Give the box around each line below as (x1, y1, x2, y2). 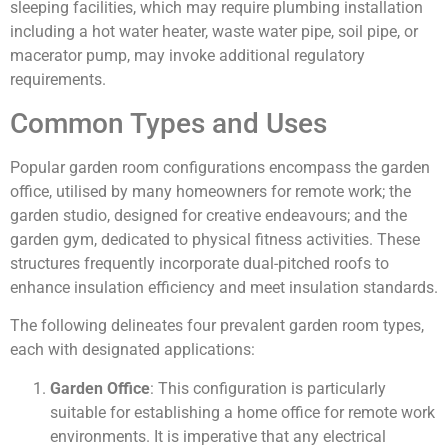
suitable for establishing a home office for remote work (50, 402, 435, 422)
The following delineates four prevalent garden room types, (10, 316, 424, 336)
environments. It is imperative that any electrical (50, 426, 386, 446)
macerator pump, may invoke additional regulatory (10, 46, 365, 66)
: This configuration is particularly (150, 378, 386, 398)
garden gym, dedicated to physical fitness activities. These (10, 229, 420, 249)
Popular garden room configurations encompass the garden (10, 157, 430, 177)
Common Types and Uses (10, 106, 327, 140)
